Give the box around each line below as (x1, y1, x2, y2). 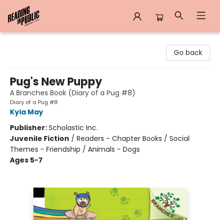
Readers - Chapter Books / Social (77, 134, 190, 143)
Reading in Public (7, 37, 65, 47)
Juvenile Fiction (10, 134, 69, 143)
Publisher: (10, 123, 49, 133)
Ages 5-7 (10, 155, 43, 165)
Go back (174, 48, 202, 57)
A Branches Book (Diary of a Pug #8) (10, 88, 136, 98)
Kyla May (10, 107, 43, 117)
